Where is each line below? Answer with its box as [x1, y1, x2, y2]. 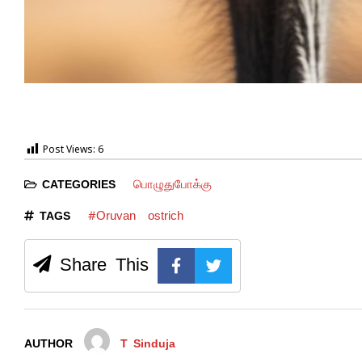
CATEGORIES [36, 176, 121, 192]
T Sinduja [120, 335, 176, 351]
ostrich [147, 207, 183, 223]
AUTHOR [24, 335, 73, 351]
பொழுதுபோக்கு [133, 175, 212, 192]
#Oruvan [87, 207, 136, 223]
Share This [51, 251, 149, 276]
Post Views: [43, 145, 95, 157]
